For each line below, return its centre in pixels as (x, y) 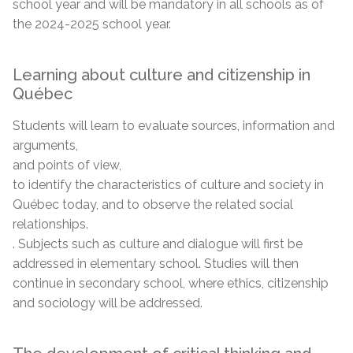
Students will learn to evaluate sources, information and (174, 125)
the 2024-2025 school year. (92, 24)
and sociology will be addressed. (108, 303)
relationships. (50, 224)
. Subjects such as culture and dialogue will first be (158, 243)
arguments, (45, 145)
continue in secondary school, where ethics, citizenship (171, 283)
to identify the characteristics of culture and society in (168, 184)
